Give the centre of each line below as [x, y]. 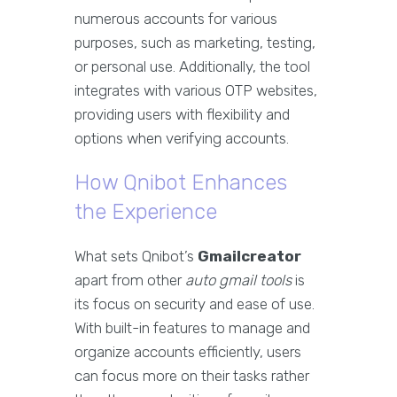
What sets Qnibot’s [136, 256]
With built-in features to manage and [192, 328]
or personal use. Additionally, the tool [192, 66]
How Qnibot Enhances [181, 183]
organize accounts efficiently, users [188, 352]
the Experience [146, 212]
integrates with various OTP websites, [196, 90]
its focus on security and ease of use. [195, 304]
